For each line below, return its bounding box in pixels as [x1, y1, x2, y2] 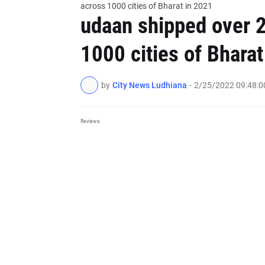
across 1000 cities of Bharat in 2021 [80, 1, 212, 11]
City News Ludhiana [112, 80, 187, 90]
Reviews [80, 118, 100, 124]
